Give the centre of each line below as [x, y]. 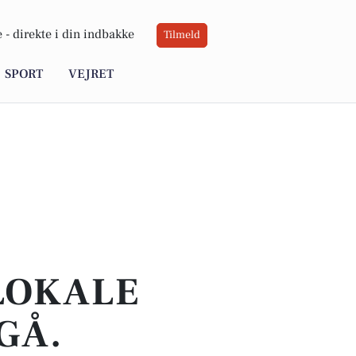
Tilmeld [182, 35]
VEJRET [91, 74]
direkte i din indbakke [74, 35]
